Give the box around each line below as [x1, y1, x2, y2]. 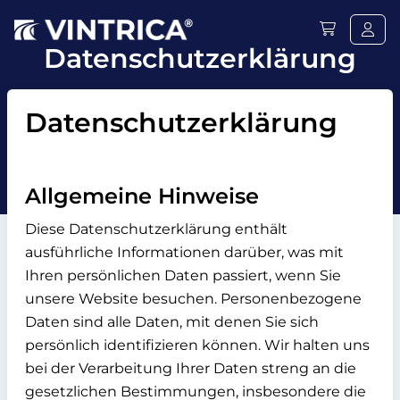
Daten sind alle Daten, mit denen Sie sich [25, 313, 319, 330]
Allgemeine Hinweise [25, 183, 259, 209]
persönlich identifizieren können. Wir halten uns [25, 337, 370, 354]
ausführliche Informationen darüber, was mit [25, 244, 344, 261]
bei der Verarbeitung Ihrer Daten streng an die [25, 360, 356, 377]
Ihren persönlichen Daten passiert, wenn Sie [25, 267, 341, 284]
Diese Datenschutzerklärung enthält [25, 221, 287, 237]
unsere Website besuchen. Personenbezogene [25, 290, 362, 307]
